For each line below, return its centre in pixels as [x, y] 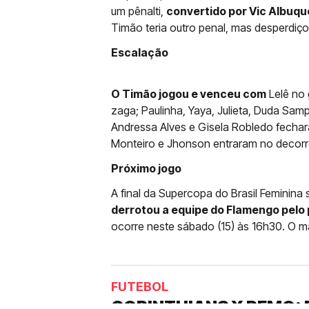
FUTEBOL [140, 287]
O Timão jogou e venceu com [189, 94]
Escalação [140, 52]
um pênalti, [139, 11]
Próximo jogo [146, 168]
